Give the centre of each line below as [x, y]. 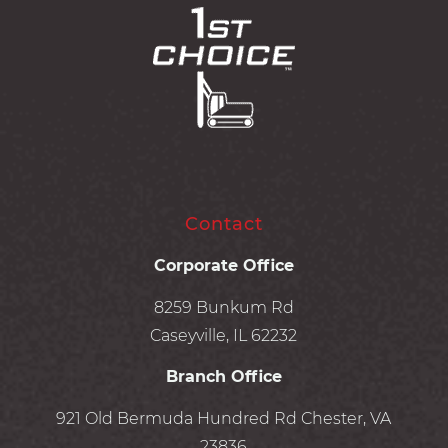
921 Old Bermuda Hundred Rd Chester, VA [224, 418]
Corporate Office [223, 266]
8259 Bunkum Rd [223, 307]
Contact [223, 224]
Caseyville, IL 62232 [224, 335]
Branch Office [223, 377]
